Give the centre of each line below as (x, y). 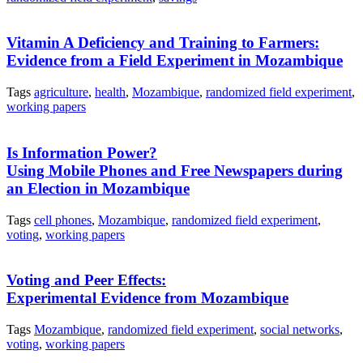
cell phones (63, 220)
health (110, 92)
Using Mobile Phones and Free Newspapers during (175, 170)
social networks (300, 330)
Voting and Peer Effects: (86, 280)
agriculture (61, 92)
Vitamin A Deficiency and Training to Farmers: (163, 43)
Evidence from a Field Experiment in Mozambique (175, 61)
